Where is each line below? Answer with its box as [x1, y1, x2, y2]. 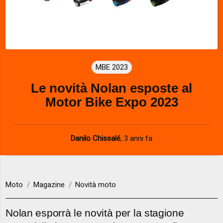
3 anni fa [124, 133, 152, 143]
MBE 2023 [95, 62, 128, 72]
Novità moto [75, 180, 116, 190]
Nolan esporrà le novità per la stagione [5, 207, 184, 219]
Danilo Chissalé [71, 133, 120, 143]
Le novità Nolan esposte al [31, 81, 192, 95]
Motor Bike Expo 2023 [45, 95, 178, 109]
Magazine [33, 180, 65, 190]
